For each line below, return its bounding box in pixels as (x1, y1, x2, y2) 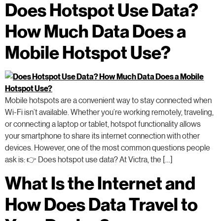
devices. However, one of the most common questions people (5, 143, 210, 152)
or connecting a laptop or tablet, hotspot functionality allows (5, 119, 201, 129)
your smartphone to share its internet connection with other (5, 131, 200, 141)
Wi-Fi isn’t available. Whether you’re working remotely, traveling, (5, 107, 214, 117)
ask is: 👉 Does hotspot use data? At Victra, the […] (5, 154, 173, 164)
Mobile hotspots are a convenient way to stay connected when (5, 95, 212, 105)
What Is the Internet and (5, 172, 195, 194)
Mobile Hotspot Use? (5, 41, 171, 63)
